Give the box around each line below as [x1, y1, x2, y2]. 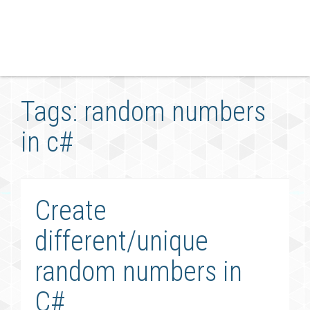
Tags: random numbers [21, 95, 266, 128]
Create [35, 194, 107, 227]
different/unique [35, 225, 208, 257]
